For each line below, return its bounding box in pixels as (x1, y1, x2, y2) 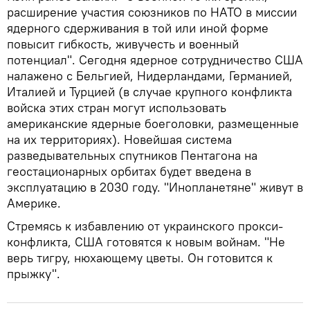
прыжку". (7, 265, 60, 282)
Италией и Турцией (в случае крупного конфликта (7, 83, 292, 100)
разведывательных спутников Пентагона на (7, 147, 257, 163)
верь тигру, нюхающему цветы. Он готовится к (7, 249, 273, 266)
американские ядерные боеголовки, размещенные (7, 115, 299, 131)
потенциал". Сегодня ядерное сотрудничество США (7, 51, 303, 68)
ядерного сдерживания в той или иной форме (7, 19, 268, 36)
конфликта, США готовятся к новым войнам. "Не (7, 233, 285, 250)
